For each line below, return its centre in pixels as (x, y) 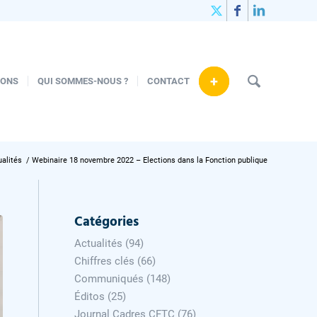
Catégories (107, 222)
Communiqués (109, 279)
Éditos (90, 296)
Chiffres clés (105, 261)
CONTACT (168, 81)
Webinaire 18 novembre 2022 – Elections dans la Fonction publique (150, 160)
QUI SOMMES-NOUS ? (83, 81)
